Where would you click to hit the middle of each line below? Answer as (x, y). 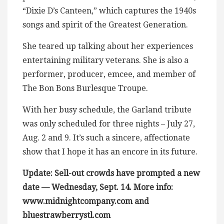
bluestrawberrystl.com (66, 215)
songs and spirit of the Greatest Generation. (105, 25)
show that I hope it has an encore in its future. (110, 152)
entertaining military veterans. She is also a (105, 60)
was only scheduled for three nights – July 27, (109, 124)
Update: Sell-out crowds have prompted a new (111, 173)
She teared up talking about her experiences (108, 46)
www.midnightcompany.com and (86, 201)
